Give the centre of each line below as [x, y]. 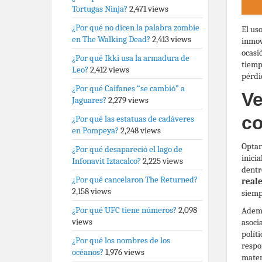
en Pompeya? [95, 130]
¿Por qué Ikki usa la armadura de [131, 58]
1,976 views [125, 252]
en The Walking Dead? [111, 39]
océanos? [88, 252]
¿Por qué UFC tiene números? [124, 210]
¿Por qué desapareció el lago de [127, 149]
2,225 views [163, 161]
